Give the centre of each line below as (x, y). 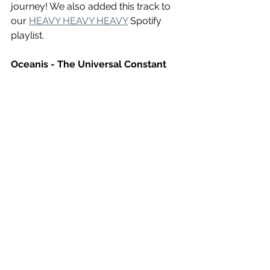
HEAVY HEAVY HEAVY (78, 20)
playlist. (29, 35)
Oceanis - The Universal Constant (90, 64)
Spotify (146, 20)
